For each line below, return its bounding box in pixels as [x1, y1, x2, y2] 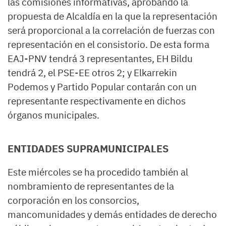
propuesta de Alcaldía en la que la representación [8, 10, 217, 23]
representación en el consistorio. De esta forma [8, 38, 209, 51]
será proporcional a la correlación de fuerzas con [8, 24, 215, 37]
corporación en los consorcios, [8, 194, 139, 207]
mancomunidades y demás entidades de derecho [8, 208, 217, 221]
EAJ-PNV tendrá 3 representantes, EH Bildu [8, 52, 193, 65]
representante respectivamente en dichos [8, 95, 186, 107]
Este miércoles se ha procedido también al [8, 166, 188, 179]
